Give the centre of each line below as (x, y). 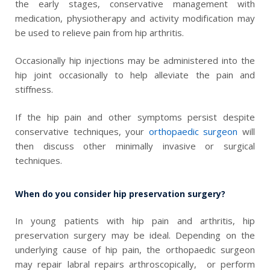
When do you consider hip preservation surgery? (120, 193)
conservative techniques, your (82, 132)
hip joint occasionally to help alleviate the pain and (135, 74)
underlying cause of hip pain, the (90, 249)
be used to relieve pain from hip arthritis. (101, 32)
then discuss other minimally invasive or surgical (135, 146)
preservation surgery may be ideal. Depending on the (135, 235)
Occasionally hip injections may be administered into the (135, 60)
